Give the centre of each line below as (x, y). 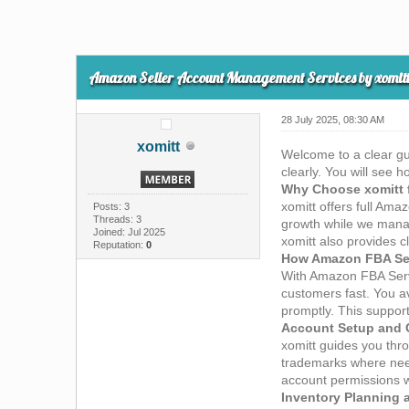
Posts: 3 (111, 206)
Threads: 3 (117, 219)
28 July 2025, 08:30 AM (333, 119)
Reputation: (119, 244)
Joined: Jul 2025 (129, 231)
